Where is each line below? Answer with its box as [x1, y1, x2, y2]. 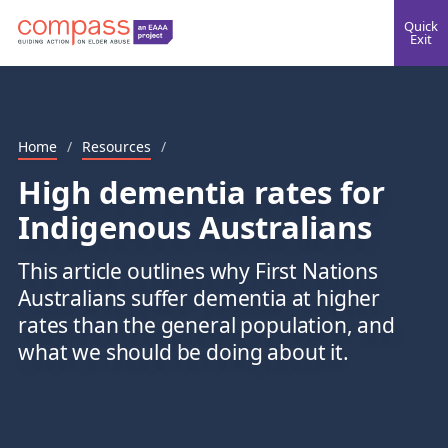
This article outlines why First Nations [18, 257, 378, 286]
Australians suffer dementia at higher [18, 284, 381, 313]
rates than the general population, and [18, 311, 396, 340]
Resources [82, 137, 151, 156]
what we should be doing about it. [18, 338, 349, 367]
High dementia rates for [18, 171, 385, 213]
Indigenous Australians [18, 206, 372, 248]
